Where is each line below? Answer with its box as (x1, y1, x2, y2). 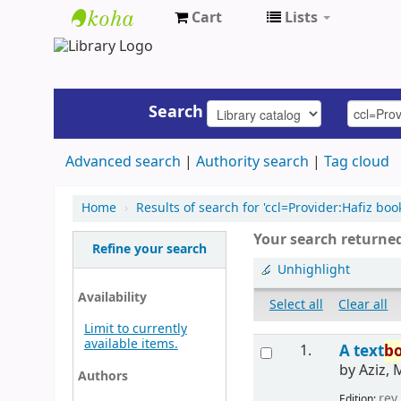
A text (339, 339, 385, 363)
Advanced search (64, 150, 181, 173)
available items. (83, 334, 178, 354)
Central (72, 67, 138, 93)
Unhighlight (277, 260, 351, 279)
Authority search (195, 150, 309, 173)
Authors (77, 366, 128, 386)
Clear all (338, 295, 388, 315)
